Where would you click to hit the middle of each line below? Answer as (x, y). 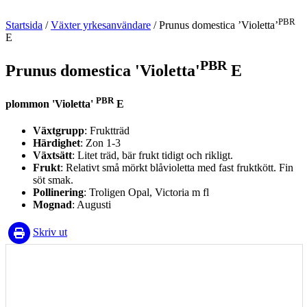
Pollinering (58, 193)
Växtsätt (52, 156)
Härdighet (57, 143)
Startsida (24, 25)
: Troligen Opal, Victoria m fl (146, 193)
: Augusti (91, 205)
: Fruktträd (107, 131)
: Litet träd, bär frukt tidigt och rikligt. (152, 156)
